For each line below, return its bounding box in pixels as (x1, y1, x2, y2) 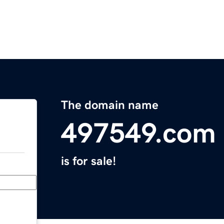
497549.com (61, 119, 216, 147)
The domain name (61, 99, 158, 111)
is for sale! (61, 155, 116, 167)
